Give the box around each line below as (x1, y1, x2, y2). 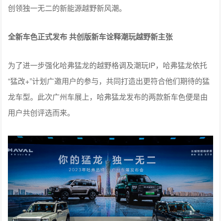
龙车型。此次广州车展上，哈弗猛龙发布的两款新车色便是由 (8, 91, 208, 102)
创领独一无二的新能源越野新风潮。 (8, 2, 127, 13)
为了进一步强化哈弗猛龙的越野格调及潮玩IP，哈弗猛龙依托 (8, 60, 208, 71)
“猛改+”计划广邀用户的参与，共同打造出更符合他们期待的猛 (8, 75, 210, 86)
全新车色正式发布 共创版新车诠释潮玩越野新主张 (8, 31, 173, 42)
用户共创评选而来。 (8, 107, 75, 118)
